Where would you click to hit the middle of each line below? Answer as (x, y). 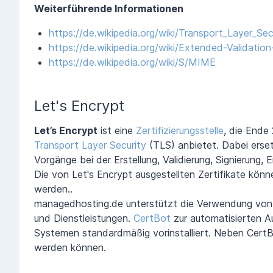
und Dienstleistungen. (84, 218)
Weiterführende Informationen (109, 8)
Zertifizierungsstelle (180, 130)
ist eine (117, 130)
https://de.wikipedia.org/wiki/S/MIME (132, 62)
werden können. (70, 247)
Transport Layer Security (90, 145)
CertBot (152, 218)
